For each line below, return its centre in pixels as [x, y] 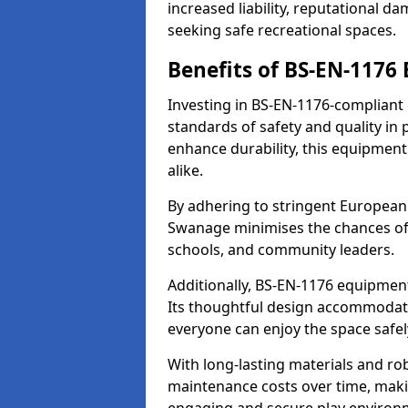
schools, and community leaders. [281, 250]
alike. [185, 170]
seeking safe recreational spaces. [282, 30]
